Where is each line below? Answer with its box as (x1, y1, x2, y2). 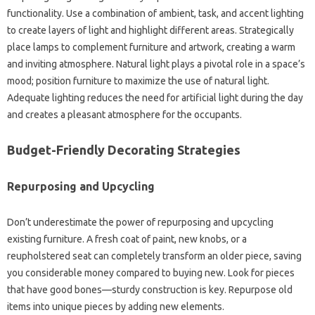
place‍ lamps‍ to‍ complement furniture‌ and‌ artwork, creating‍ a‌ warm (7, 41, 295, 53)
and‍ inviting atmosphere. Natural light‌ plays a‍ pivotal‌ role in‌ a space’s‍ (7, 58, 305, 70)
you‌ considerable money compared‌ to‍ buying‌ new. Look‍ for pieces (7, 266, 295, 278)
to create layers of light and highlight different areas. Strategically (7, 24, 294, 36)
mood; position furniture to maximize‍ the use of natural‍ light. (7, 75, 269, 86)
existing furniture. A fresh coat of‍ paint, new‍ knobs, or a (7, 233, 247, 245)
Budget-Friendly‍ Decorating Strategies (7, 142, 240, 157)
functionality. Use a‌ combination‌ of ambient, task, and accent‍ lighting (7, 7, 304, 19)
